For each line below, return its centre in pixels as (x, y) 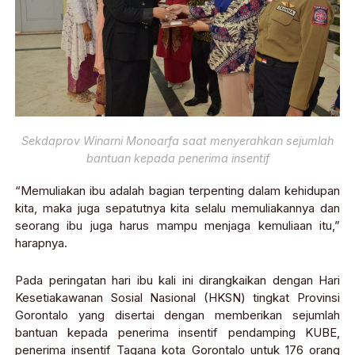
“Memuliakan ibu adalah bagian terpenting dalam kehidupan (177, 191)
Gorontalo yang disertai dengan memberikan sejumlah (177, 315)
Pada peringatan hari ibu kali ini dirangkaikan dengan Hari (177, 281)
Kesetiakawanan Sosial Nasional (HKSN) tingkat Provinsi (177, 298)
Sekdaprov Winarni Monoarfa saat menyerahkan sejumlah (177, 140)
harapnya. (41, 243)
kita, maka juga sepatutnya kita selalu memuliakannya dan (177, 208)
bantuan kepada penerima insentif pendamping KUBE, (177, 333)
